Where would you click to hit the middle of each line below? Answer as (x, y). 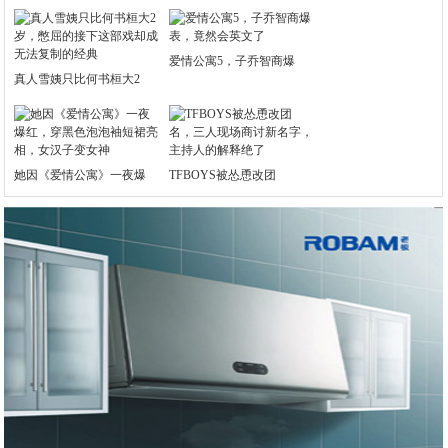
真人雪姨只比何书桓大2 (77, 79)
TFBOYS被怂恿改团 (223, 175)
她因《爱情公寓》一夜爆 (80, 175)
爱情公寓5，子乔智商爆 (232, 61)
